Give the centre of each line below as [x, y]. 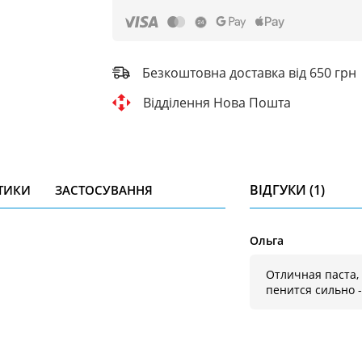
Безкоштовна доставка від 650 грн [249, 73]
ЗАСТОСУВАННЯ [104, 190]
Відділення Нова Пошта [217, 103]
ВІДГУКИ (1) [288, 190]
